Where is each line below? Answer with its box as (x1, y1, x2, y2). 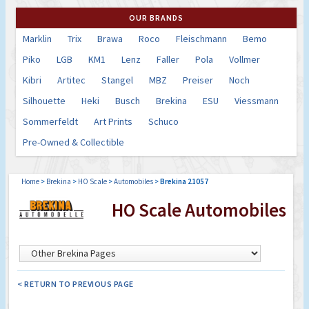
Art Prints (94, 114, 132, 128)
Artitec (57, 73, 86, 86)
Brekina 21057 (160, 176, 208, 186)
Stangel (101, 73, 133, 86)
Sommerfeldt (23, 114, 78, 128)
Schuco (148, 114, 179, 128)
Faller (157, 52, 179, 66)
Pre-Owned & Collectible (23, 135, 124, 148)
